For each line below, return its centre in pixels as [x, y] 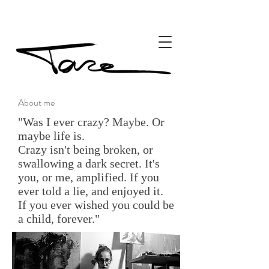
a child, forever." [59, 219]
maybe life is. [51, 136]
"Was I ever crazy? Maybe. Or [91, 122]
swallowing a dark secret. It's [89, 163]
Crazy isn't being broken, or [86, 150]
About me [36, 102]
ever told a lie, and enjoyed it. [91, 191]
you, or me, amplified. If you [89, 177]
